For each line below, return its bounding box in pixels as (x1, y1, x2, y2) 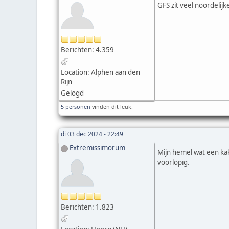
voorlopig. (157, 157, 190, 167)
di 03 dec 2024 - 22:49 (61, 130, 123, 139)
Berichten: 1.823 (61, 202, 114, 212)
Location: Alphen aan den (61, 67, 140, 77)
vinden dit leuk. (90, 103, 133, 111)
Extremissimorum (70, 143, 125, 153)
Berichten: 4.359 (61, 45, 114, 55)
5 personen (61, 103, 90, 111)
